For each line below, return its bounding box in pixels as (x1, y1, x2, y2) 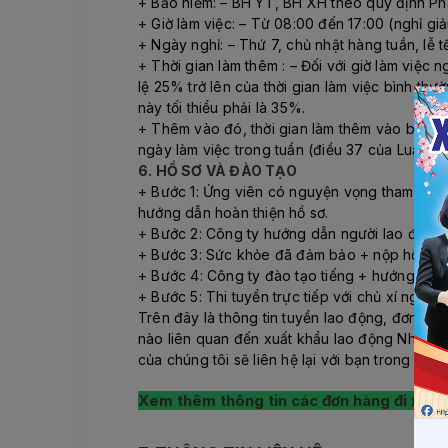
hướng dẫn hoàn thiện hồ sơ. (138, 204, 329, 222)
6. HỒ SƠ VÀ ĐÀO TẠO (138, 162, 297, 180)
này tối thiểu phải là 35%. (138, 99, 306, 117)
